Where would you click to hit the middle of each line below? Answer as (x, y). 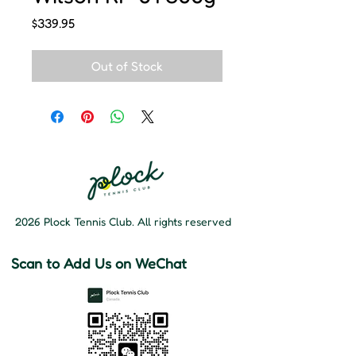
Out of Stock (127, 66)
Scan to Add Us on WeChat (99, 263)
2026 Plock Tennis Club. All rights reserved (123, 222)
